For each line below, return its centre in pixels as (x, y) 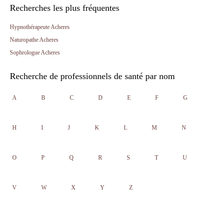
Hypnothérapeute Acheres (40, 27)
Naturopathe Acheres (34, 40)
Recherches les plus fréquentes (65, 8)
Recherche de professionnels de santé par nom (92, 76)
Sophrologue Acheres (35, 53)
